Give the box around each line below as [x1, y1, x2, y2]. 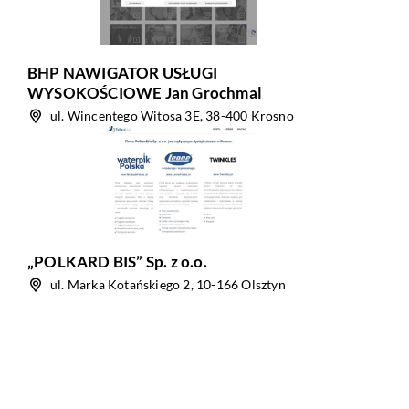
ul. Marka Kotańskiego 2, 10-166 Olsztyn [50, 277, 286, 292]
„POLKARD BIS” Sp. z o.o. [27, 252, 207, 271]
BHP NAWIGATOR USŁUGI [27, 63, 217, 82]
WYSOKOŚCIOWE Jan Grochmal [27, 83, 262, 102]
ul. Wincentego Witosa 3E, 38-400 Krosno [50, 108, 294, 123]
